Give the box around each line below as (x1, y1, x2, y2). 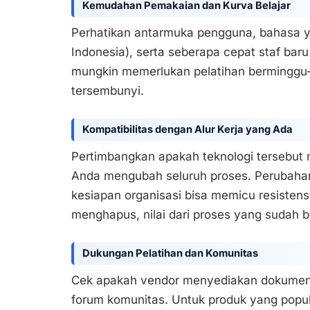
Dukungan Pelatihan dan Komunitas (82, 247, 258, 260)
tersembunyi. (71, 83, 144, 98)
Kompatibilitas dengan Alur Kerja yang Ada (82, 123, 293, 136)
